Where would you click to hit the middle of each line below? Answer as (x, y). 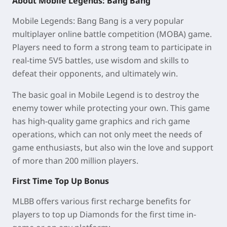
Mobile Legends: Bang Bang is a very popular (98, 21)
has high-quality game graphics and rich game (101, 121)
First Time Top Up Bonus (61, 181)
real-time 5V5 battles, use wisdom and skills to (101, 61)
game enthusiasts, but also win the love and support (113, 148)
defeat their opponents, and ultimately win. (95, 74)
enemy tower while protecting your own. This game (111, 108)
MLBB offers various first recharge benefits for (102, 201)
